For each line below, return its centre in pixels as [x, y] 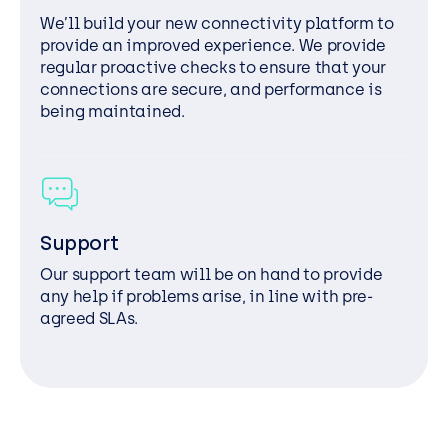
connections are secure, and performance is [211, 90]
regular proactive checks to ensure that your [213, 68]
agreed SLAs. [89, 319]
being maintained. [112, 112]
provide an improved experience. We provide [213, 46]
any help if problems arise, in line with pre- [206, 297]
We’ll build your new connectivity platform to [217, 24]
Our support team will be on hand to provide [211, 275]
